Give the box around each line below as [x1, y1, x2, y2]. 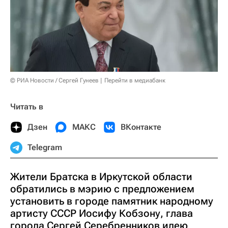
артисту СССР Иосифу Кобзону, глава [10, 207, 193, 220]
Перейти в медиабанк [104, 77, 165, 84]
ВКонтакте [121, 122, 161, 132]
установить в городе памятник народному [10, 195, 213, 208]
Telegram [27, 142, 62, 153]
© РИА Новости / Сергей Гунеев [10, 77, 99, 84]
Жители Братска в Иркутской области [10, 170, 192, 183]
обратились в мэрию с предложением [10, 183, 194, 195]
